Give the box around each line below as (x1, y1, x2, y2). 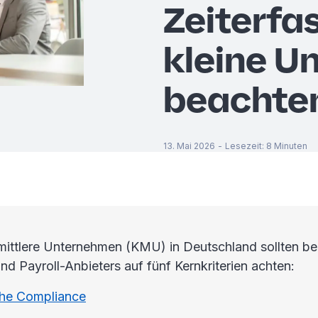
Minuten (274, 141, 307, 151)
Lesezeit (225, 141, 262, 151)
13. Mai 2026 (163, 141, 215, 151)
